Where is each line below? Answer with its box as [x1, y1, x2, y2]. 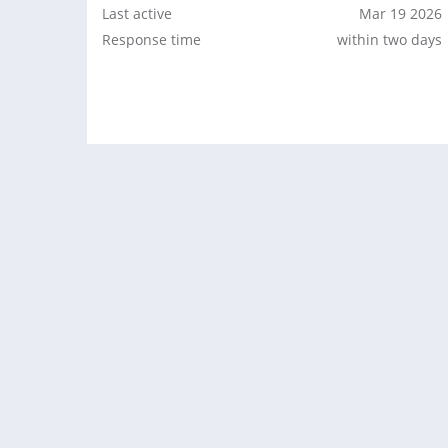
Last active [102, 4, 172, 23]
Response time [102, 30, 201, 49]
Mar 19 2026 [359, 4, 442, 23]
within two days [337, 30, 442, 49]
